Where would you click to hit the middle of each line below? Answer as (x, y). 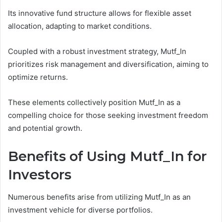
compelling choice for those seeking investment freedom (108, 115)
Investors (40, 175)
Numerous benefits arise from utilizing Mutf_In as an (99, 197)
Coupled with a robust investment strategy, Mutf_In (97, 52)
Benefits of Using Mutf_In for (107, 157)
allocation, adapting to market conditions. (80, 26)
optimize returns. (38, 77)
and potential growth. (45, 128)
